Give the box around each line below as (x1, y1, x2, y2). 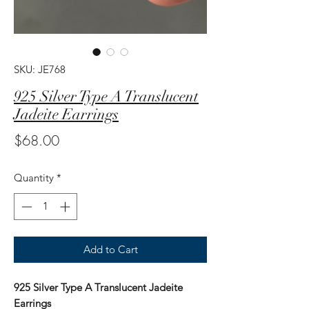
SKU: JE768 (14, 63, 66, 77)
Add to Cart (83, 242, 138, 256)
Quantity (14, 171, 54, 185)
